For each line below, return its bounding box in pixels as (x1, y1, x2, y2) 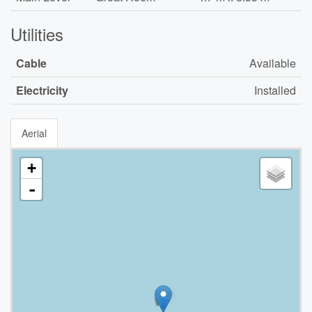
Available (249, 55, 296, 71)
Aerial (22, 126, 47, 140)
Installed (254, 82, 296, 98)
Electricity (16, 82, 68, 98)
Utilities (10, 22, 63, 46)
